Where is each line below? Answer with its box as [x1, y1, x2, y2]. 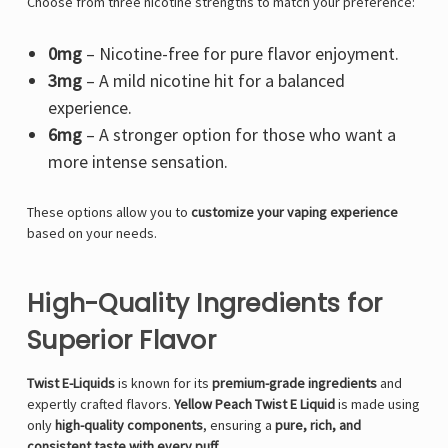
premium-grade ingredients [212, 374, 377, 393]
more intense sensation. [47, 150, 228, 174]
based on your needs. [27, 224, 157, 243]
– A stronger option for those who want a [81, 123, 396, 147]
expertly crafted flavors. [27, 395, 174, 414]
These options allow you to [27, 203, 191, 222]
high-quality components [55, 416, 203, 435]
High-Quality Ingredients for [27, 286, 382, 322]
